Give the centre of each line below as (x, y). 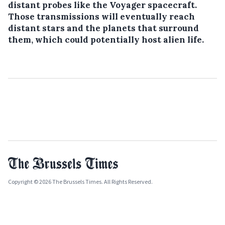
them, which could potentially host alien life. (106, 40)
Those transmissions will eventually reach (101, 17)
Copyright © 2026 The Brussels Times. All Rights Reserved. (80, 182)
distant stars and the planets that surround (103, 28)
